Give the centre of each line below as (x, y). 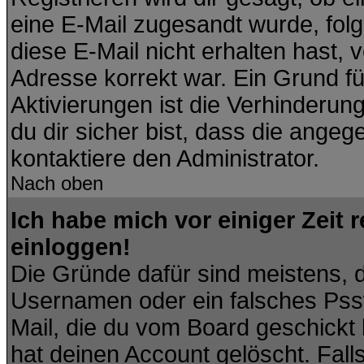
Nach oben (57, 183)
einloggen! (71, 247)
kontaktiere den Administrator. (165, 158)
